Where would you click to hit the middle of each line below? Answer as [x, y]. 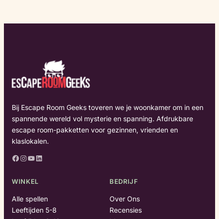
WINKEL [25, 181]
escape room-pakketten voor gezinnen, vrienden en [95, 130]
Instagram [22, 158]
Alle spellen [30, 198]
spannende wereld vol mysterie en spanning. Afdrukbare [102, 118]
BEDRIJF [124, 181]
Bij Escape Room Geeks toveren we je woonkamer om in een [108, 107]
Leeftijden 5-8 [34, 210]
